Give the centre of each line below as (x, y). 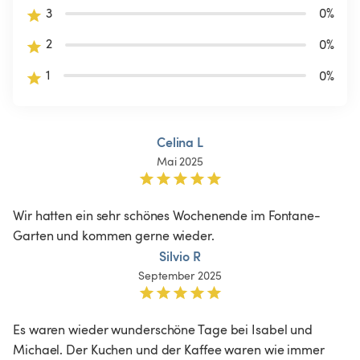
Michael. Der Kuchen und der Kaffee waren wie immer (170, 349)
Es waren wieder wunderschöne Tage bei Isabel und (165, 329)
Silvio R (180, 256)
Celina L (180, 141)
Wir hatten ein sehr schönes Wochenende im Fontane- (167, 215)
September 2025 (180, 275)
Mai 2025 (180, 161)
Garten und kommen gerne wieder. (115, 235)
